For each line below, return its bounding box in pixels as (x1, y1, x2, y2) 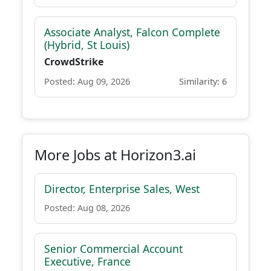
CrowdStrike (44, 55, 103, 68)
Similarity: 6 (179, 76, 227, 87)
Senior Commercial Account (44, 241, 183, 256)
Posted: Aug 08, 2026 (44, 202, 130, 214)
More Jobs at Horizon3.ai (34, 145, 196, 165)
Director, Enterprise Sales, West (44, 181, 200, 196)
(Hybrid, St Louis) (44, 38, 129, 52)
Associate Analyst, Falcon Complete (44, 25, 220, 39)
